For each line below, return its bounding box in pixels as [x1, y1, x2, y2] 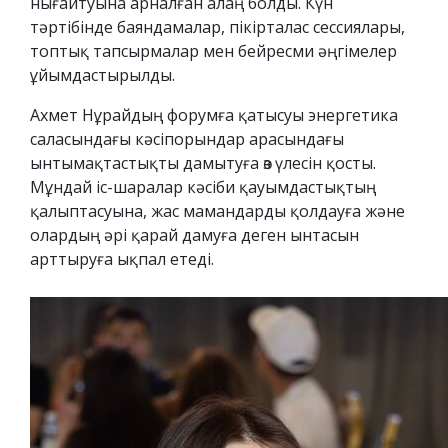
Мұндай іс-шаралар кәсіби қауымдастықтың [30, 176, 376, 199]
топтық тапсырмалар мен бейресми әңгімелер [30, 40, 397, 63]
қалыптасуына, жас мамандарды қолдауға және [30, 200, 405, 223]
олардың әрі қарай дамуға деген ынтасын [30, 224, 359, 247]
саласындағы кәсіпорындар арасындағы [30, 128, 344, 151]
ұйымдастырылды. [30, 64, 175, 87]
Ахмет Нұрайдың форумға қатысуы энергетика [30, 104, 398, 127]
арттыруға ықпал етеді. [30, 248, 214, 271]
